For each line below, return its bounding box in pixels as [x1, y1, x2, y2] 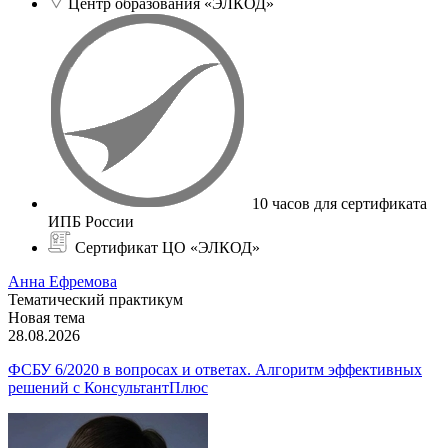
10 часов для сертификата [252, 194, 427, 212]
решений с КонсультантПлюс [8, 378, 208, 396]
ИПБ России [48, 212, 134, 230]
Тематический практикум [8, 290, 183, 308]
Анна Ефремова [8, 272, 117, 290]
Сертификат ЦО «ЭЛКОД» [75, 238, 260, 256]
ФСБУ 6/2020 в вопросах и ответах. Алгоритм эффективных [8, 360, 422, 378]
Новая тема [8, 308, 85, 326]
